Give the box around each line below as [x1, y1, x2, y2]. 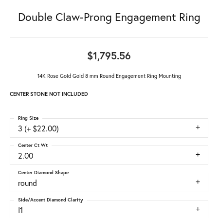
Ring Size [18, 115, 38, 122]
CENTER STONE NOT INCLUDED [10, 91, 88, 98]
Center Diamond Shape [18, 169, 69, 176]
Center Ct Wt [18, 142, 48, 149]
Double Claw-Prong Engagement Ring [18, 10, 200, 24]
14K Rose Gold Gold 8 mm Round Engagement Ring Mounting [37, 73, 181, 80]
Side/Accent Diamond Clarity [18, 197, 83, 203]
